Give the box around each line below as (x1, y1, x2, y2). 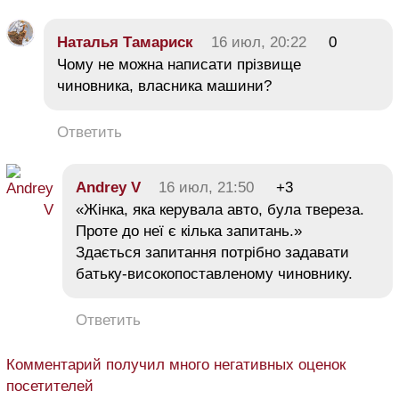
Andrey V (76, 178, 141, 196)
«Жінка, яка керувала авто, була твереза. (76, 200, 364, 218)
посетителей (6, 377, 94, 395)
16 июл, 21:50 (159, 178, 254, 196)
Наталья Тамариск (57, 33, 193, 51)
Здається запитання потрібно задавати (76, 243, 349, 261)
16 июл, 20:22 (211, 33, 306, 51)
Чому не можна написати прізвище (57, 55, 301, 73)
